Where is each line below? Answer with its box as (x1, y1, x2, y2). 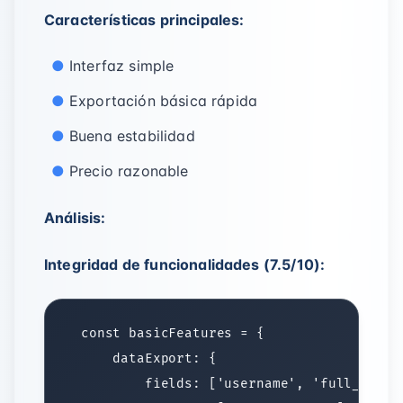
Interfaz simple (69, 57, 175, 75)
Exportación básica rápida (69, 92, 257, 110)
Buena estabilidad (69, 127, 195, 145)
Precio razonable (69, 162, 189, 180)
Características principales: (44, 11, 245, 29)
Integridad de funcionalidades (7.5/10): (44, 255, 326, 273)
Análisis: (44, 209, 106, 227)
